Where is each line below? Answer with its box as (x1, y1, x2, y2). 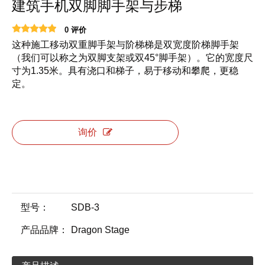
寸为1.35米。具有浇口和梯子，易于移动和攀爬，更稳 (12, 66, 238, 76)
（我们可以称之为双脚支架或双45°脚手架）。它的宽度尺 (12, 53, 253, 63)
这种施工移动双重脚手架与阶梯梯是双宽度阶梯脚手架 (12, 40, 239, 50)
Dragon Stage (71, 225, 130, 235)
